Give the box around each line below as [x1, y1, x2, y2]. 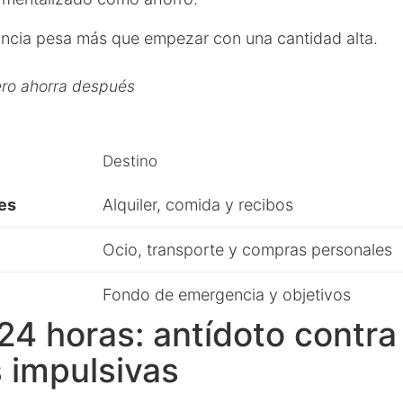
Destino [103, 152, 157, 170]
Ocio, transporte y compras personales [103, 240, 392, 259]
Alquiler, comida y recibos [103, 195, 293, 214]
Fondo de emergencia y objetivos [103, 285, 351, 304]
